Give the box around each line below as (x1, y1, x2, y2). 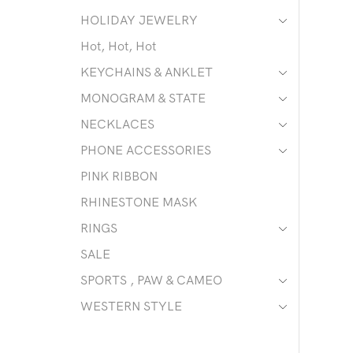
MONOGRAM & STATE (80, 90, 206, 106)
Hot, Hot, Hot (80, 38, 156, 54)
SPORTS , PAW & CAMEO (80, 272, 222, 288)
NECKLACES (80, 116, 154, 132)
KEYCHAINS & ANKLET (80, 64, 213, 80)
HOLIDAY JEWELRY (80, 12, 198, 28)
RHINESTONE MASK (80, 194, 197, 210)
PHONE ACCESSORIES (80, 142, 211, 158)
